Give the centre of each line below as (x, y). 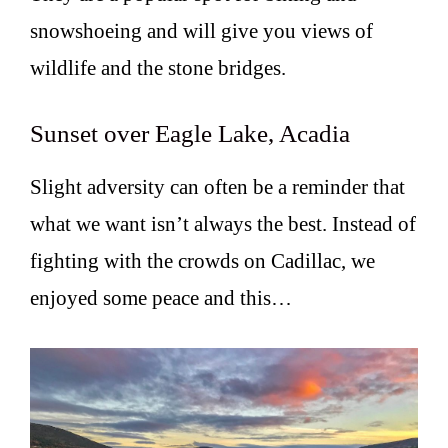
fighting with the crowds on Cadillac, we (202, 260)
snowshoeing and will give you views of (201, 31)
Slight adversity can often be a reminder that (217, 186)
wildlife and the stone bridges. (158, 68)
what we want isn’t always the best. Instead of (223, 223)
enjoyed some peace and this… (161, 297)
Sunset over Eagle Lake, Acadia (190, 133)
